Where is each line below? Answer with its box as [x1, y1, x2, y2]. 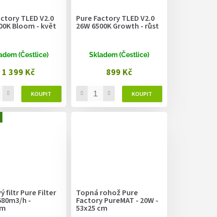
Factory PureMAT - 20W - [76, 195, 158, 206]
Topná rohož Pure [76, 187, 138, 199]
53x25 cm [76, 203, 108, 214]
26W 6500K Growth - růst [76, 21, 159, 32]
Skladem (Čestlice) [89, 51, 149, 59]
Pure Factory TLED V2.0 [76, 13, 155, 24]
